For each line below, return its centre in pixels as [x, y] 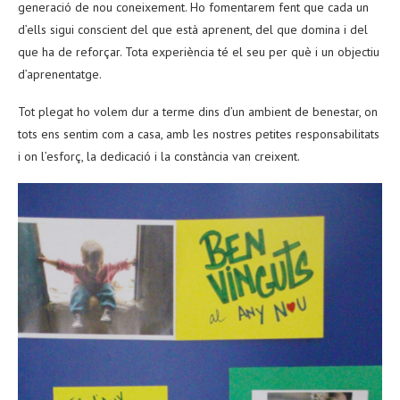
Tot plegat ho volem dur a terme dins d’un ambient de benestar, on [198, 112]
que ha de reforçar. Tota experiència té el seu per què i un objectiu [199, 52]
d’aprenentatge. [60, 75]
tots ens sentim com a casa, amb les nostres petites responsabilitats [199, 134]
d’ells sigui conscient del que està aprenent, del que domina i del [193, 30]
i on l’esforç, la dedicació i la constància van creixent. [159, 157]
